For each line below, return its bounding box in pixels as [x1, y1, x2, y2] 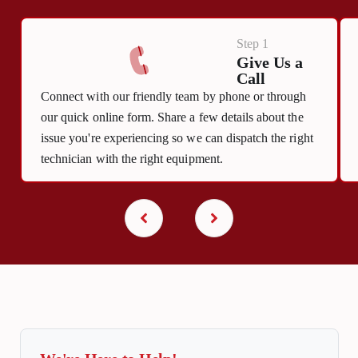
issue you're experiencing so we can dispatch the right [41, 130, 313, 145]
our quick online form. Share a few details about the [41, 109, 304, 125]
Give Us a [236, 53, 303, 71]
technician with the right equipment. [41, 151, 223, 166]
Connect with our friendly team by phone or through [41, 89, 307, 104]
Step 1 [236, 37, 268, 52]
